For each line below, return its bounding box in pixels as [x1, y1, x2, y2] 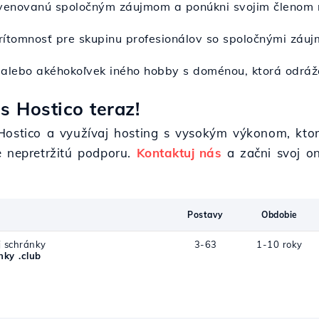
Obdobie [261, 209, 298, 220]
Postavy [187, 209, 224, 220]
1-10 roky [256, 239, 303, 250]
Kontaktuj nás [136, 145, 222, 160]
